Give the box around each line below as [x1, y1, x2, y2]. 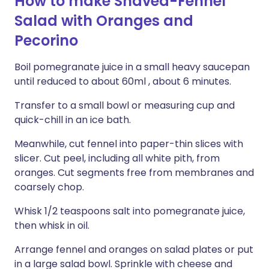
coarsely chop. [14, 180, 84, 194]
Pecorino [14, 31, 78, 50]
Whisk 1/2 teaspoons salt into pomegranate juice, [14, 204, 245, 218]
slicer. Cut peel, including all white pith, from [14, 151, 220, 165]
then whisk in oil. [14, 219, 89, 232]
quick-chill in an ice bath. [14, 113, 131, 127]
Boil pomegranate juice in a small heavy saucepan [14, 60, 250, 74]
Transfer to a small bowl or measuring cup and [14, 98, 235, 112]
